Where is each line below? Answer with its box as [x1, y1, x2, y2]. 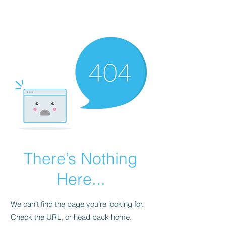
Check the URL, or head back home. [11, 212, 132, 222]
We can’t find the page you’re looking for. [11, 199, 144, 209]
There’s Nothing [24, 148, 138, 168]
